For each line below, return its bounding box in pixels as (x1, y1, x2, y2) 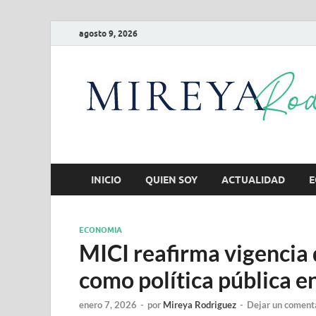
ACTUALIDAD (221, 174, 285, 186)
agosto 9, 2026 (79, 28, 138, 39)
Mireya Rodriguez (163, 299, 236, 311)
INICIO (91, 174, 121, 186)
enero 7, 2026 (79, 299, 137, 311)
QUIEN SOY (145, 174, 197, 186)
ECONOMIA (79, 225, 122, 235)
